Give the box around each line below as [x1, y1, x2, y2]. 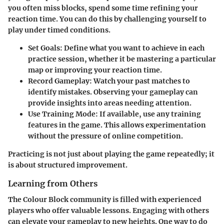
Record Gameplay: [28, 76, 92, 85]
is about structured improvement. [8, 160, 127, 169]
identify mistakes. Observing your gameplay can [28, 87, 198, 96]
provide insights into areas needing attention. [28, 98, 191, 107]
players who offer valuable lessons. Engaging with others [8, 206, 209, 215]
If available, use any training [98, 109, 201, 118]
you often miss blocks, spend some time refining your [8, 3, 198, 12]
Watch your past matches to [92, 76, 190, 85]
